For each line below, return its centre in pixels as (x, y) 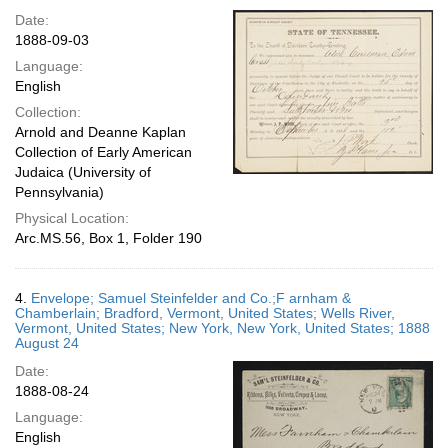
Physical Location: (72, 218)
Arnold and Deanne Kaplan (100, 132)
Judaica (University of (83, 172)
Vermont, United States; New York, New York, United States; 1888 (222, 328)
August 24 (47, 343)
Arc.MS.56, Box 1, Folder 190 (108, 238)
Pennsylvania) (59, 192)
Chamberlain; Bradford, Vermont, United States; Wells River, (205, 313)
